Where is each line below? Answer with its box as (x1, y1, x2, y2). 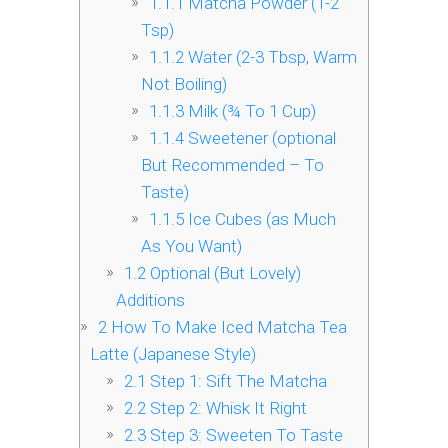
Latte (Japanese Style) (90, 344, 256, 365)
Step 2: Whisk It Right (145, 398, 307, 419)
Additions (115, 290, 185, 311)
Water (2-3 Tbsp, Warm (184, 47, 358, 68)
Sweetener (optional (184, 128, 337, 149)
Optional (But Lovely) (145, 263, 301, 284)
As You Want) (141, 236, 243, 257)
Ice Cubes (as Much (184, 209, 337, 230)
